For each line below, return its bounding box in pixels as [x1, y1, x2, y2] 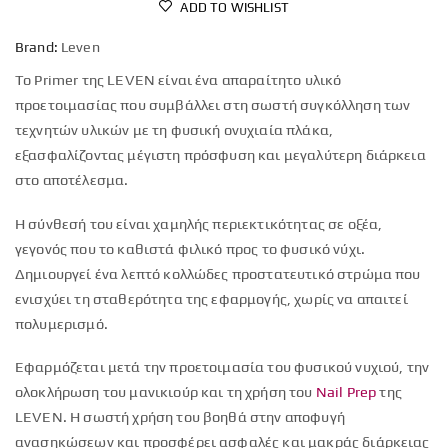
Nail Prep [315, 383, 377, 401]
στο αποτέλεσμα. [15, 171, 129, 188]
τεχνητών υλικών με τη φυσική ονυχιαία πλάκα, [15, 121, 334, 138]
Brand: [15, 39, 58, 55]
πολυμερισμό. [15, 314, 108, 332]
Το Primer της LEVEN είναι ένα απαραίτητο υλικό [15, 71, 342, 88]
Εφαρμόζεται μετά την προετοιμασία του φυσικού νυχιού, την [15, 358, 430, 376]
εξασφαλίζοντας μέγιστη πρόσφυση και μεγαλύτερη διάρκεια [15, 146, 426, 163]
